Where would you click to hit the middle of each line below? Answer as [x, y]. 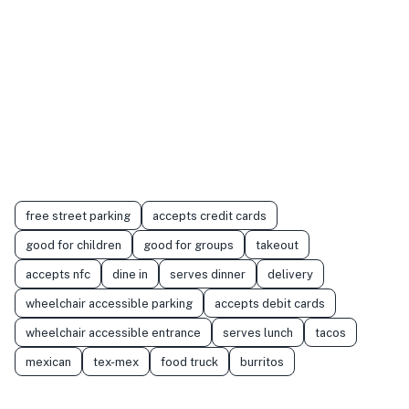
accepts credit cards [210, 215]
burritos [262, 362]
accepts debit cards [270, 303]
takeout [277, 245]
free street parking [78, 215]
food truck [189, 362]
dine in [130, 274]
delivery [290, 274]
